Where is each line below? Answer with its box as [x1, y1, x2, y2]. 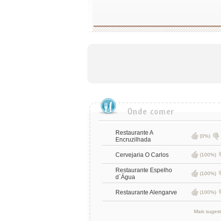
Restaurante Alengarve [115, 189, 177, 196]
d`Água [115, 174, 135, 181]
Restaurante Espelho [115, 167, 172, 174]
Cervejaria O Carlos [115, 151, 169, 158]
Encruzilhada [115, 136, 151, 143]
